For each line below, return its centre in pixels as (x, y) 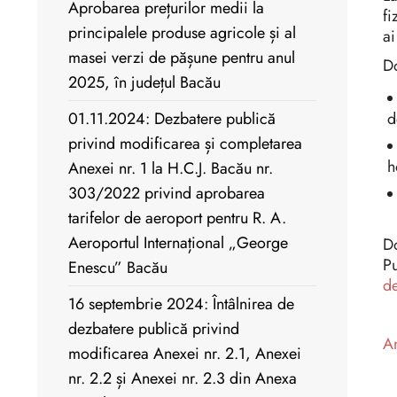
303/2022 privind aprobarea (167, 194)
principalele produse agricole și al (182, 33)
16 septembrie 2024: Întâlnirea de (181, 304)
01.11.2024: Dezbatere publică (172, 119)
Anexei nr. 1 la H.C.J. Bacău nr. (171, 169)
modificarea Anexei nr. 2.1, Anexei (185, 354)
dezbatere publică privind (154, 329)
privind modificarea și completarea (185, 144)
